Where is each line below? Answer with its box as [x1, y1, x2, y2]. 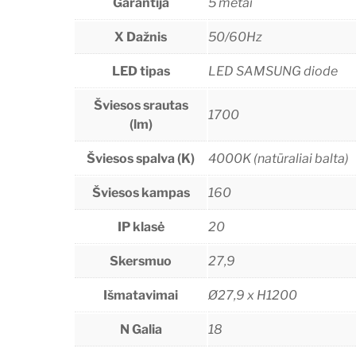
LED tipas [111, 64, 170, 79]
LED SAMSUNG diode [208, 64, 338, 79]
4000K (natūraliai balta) [208, 151, 349, 167]
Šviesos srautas [93, 98, 188, 114]
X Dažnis [114, 29, 167, 45]
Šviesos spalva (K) [87, 151, 195, 167]
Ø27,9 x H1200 [208, 288, 297, 304]
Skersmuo [110, 253, 172, 269]
